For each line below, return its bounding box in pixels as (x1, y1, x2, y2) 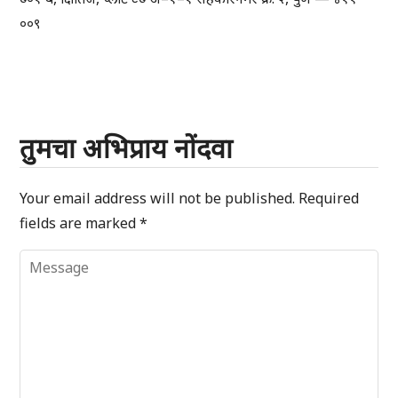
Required (298, 188, 360, 209)
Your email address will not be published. (20, 188, 296, 209)
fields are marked (20, 213, 140, 234)
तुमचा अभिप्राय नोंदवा (20, 130, 234, 167)
